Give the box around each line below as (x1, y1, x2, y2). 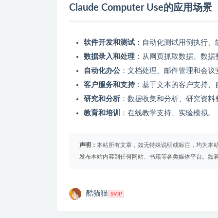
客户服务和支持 (84, 81, 135, 89)
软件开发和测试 (84, 38, 135, 46)
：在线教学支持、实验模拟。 (120, 109, 215, 117)
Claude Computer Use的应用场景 (69, 2, 212, 13)
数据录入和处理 (84, 53, 135, 60)
